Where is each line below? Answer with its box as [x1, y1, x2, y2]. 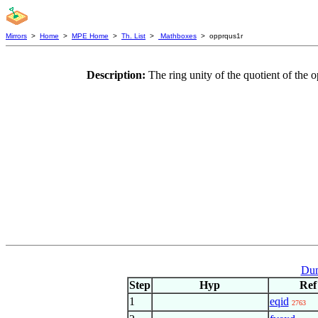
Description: [86, 69, 148, 81]
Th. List [121, 32, 146, 40]
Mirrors [6, 32, 27, 40]
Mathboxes [158, 32, 197, 40]
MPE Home [72, 32, 109, 40]
